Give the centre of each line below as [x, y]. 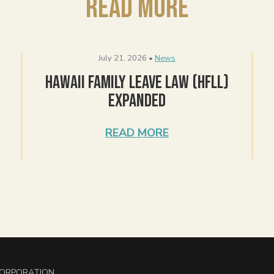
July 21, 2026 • [126, 58]
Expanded [137, 101]
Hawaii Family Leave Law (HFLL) [137, 82]
